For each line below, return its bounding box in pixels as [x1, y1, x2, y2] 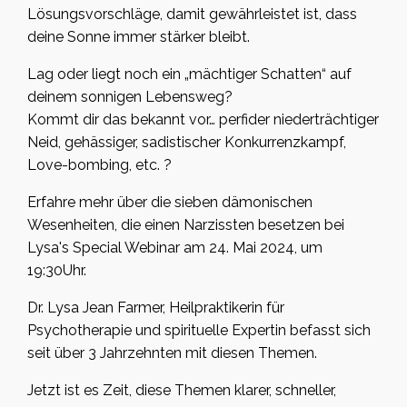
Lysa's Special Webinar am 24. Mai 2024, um [27, 239, 323, 257]
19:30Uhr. [27, 262, 86, 280]
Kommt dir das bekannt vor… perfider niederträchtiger [27, 111, 379, 129]
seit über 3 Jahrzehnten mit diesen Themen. [27, 344, 317, 362]
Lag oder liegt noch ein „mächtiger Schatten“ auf [27, 65, 352, 84]
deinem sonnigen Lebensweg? [27, 88, 233, 106]
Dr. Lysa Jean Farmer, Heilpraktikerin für [27, 299, 284, 317]
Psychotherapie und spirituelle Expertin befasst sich [27, 322, 371, 340]
